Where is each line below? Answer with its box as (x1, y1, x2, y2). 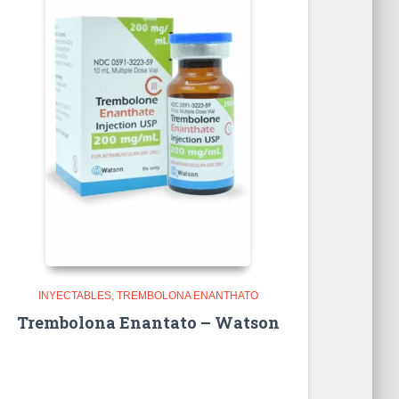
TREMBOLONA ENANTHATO (116, 289, 258, 303)
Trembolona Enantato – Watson (16, 312, 280, 334)
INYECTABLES (37, 289, 111, 303)
